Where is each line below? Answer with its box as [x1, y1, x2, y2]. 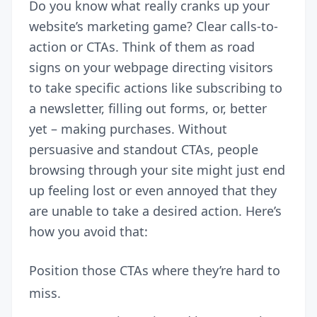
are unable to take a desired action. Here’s [29, 202, 282, 219]
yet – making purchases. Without [29, 120, 227, 137]
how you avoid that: [29, 222, 148, 240]
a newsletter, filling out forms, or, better [29, 99, 267, 117]
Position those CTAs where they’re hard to [29, 261, 280, 279]
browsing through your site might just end [29, 161, 285, 178]
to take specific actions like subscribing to [29, 79, 282, 96]
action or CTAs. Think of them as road [29, 38, 255, 55]
